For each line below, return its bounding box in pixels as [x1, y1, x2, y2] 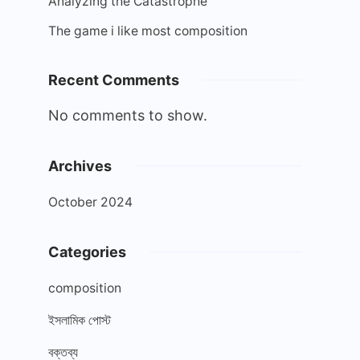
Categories [48, 243, 126, 260]
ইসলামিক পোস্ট [48, 313, 111, 328]
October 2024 [48, 194, 133, 210]
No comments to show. [48, 107, 207, 124]
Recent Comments [48, 72, 179, 88]
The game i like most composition [48, 23, 247, 39]
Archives [48, 157, 112, 174]
